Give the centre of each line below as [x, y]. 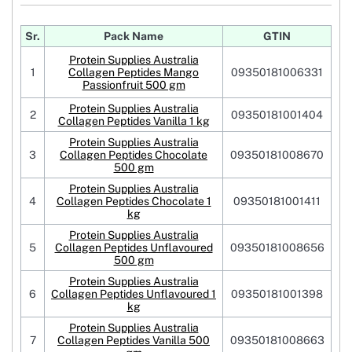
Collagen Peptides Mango [134, 73]
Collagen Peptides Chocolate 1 [134, 202]
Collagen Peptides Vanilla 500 [134, 341]
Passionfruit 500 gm [134, 85]
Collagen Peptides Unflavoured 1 [134, 294]
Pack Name [134, 37]
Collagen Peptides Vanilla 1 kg [134, 121]
